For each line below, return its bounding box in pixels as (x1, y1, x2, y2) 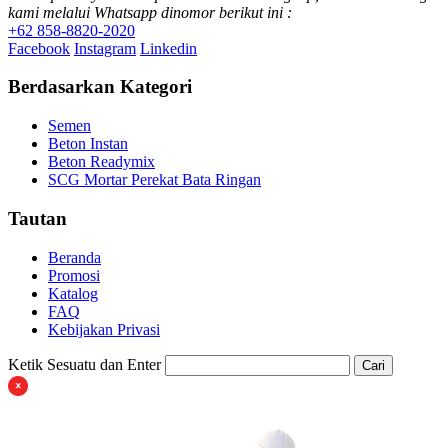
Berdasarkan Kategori (8, 76, 192, 98)
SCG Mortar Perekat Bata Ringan (48, 171, 261, 189)
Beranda (48, 248, 101, 266)
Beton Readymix (48, 153, 155, 171)
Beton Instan (48, 135, 128, 153)
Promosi (48, 266, 100, 284)
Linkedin (140, 39, 197, 57)
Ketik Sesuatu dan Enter (8, 355, 161, 373)
